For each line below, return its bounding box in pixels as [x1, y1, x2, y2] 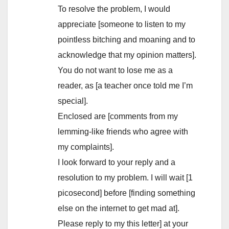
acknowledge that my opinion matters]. [58, 51, 196, 60]
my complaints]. [58, 143, 114, 152]
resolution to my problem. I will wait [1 [58, 173, 193, 182]
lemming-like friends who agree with [58, 127, 188, 136]
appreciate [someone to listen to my [58, 20, 186, 29]
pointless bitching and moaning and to [58, 35, 195, 44]
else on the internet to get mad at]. [58, 204, 179, 213]
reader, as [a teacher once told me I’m [58, 81, 193, 90]
